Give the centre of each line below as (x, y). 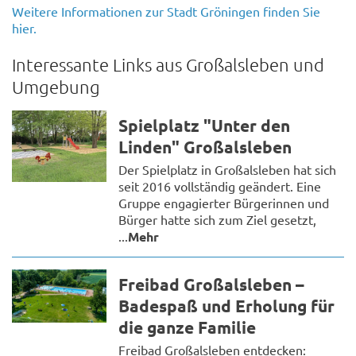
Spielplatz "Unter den (205, 126)
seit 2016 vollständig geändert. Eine (220, 186)
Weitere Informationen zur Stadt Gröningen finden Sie (166, 11)
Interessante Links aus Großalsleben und (168, 65)
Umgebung (56, 87)
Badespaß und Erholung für (227, 306)
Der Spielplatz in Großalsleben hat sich (228, 170)
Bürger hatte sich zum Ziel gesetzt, (218, 220)
